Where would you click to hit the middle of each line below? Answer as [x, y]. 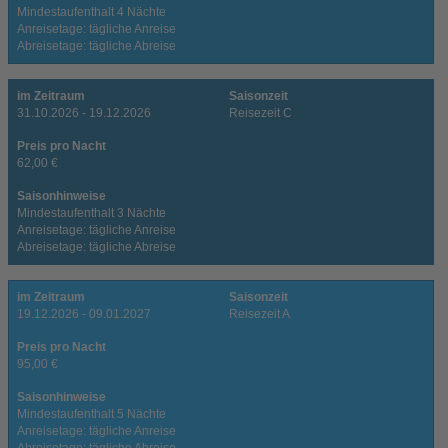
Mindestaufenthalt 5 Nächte [91, 413]
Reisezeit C [260, 112]
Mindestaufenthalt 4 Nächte [91, 11]
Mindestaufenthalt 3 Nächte [91, 212]
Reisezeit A [259, 313]
